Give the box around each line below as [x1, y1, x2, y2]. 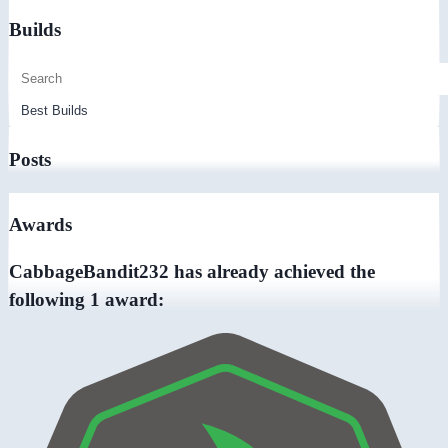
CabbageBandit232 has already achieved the [9, 261, 375, 283]
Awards [9, 214, 72, 236]
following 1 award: [9, 289, 164, 311]
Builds [9, 19, 61, 41]
